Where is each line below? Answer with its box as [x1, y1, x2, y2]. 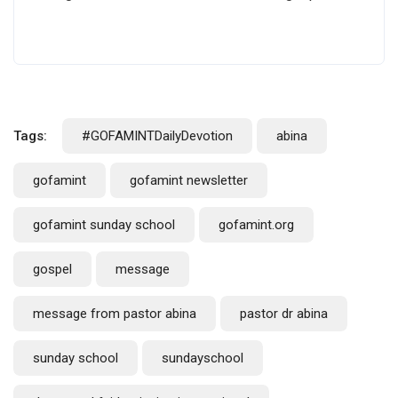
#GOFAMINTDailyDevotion [82, 127, 233, 144]
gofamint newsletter [130, 171, 248, 188]
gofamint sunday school [33, 216, 175, 233]
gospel [33, 260, 72, 277]
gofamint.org [219, 216, 294, 233]
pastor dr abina [240, 305, 328, 322]
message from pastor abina [33, 305, 196, 322]
